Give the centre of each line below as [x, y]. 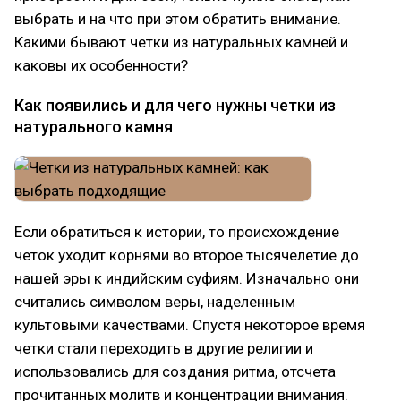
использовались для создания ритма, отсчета [175, 371]
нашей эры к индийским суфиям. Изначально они [187, 278]
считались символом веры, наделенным [155, 302]
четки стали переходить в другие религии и [164, 348]
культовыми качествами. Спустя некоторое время [190, 325]
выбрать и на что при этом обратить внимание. [178, 19]
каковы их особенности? [101, 65]
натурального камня [94, 127]
